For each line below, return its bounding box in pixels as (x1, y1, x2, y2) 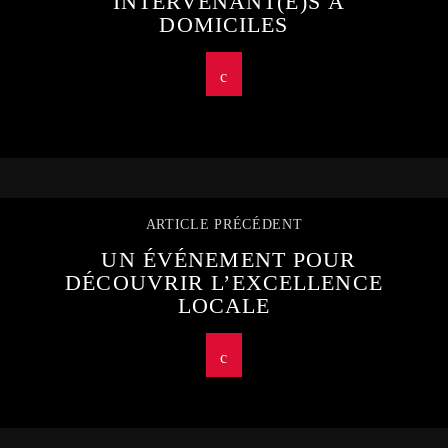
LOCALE (177, 293, 271, 319)
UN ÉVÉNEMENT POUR (101, 247, 357, 273)
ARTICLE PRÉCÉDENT (145, 217, 303, 233)
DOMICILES (159, 12, 289, 38)
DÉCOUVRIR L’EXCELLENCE (65, 270, 383, 296)
